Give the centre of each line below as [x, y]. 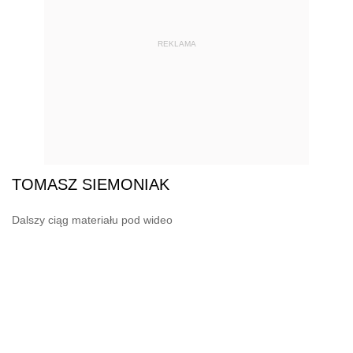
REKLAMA [176, 44]
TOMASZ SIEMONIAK [91, 184]
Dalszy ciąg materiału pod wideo [92, 219]
